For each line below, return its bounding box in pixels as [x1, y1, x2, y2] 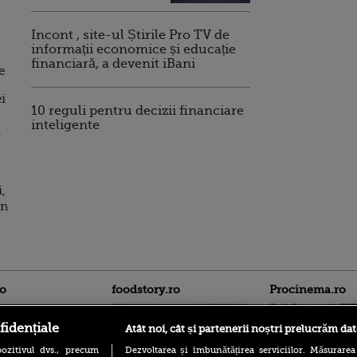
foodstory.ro [112, 283, 180, 296]
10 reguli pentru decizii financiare [31, 104, 244, 118]
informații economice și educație [31, 42, 236, 57]
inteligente [31, 118, 100, 132]
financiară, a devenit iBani [31, 57, 195, 71]
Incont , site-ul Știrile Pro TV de [31, 28, 229, 42]
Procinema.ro [269, 283, 346, 296]
